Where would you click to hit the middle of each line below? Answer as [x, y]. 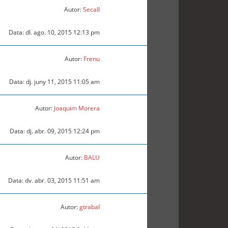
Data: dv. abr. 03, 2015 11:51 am [54, 181]
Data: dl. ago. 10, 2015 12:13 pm [54, 33]
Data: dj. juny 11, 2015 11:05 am [54, 82]
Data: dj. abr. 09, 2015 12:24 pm [55, 131]
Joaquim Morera [77, 108]
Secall [91, 10]
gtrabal [90, 207]
